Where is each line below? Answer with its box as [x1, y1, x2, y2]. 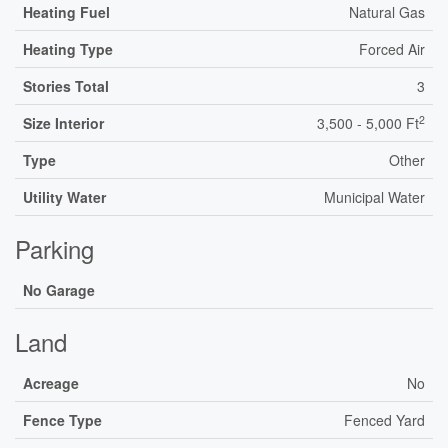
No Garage [23, 280, 95, 300]
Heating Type [23, 39, 113, 59]
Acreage [23, 373, 79, 393]
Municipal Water [324, 187, 425, 207]
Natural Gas [349, 2, 425, 22]
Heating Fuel [23, 2, 110, 22]
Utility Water [23, 187, 106, 207]
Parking [15, 231, 94, 266]
